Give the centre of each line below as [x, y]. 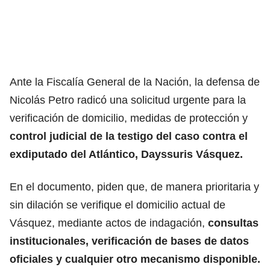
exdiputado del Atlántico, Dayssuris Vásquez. [126, 154]
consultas [232, 223]
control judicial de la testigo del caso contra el [129, 136]
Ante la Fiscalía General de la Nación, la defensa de [135, 82]
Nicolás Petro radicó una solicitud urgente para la [128, 100]
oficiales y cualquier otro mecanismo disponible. [135, 259]
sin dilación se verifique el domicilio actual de [118, 205]
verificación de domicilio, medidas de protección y [129, 118]
